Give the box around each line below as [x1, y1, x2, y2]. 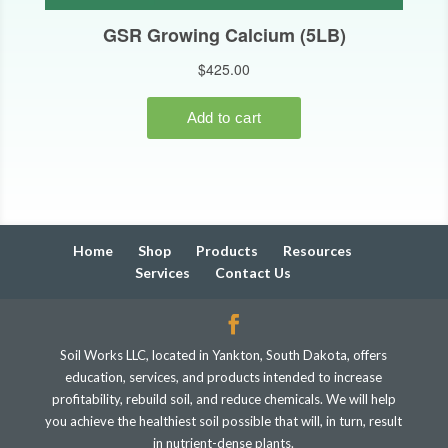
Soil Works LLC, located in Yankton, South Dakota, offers [60, 346, 388, 363]
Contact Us [214, 263, 291, 281]
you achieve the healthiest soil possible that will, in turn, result [45, 412, 403, 429]
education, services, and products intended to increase [65, 368, 383, 385]
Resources [283, 241, 353, 259]
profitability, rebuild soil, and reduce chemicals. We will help [51, 390, 396, 407]
